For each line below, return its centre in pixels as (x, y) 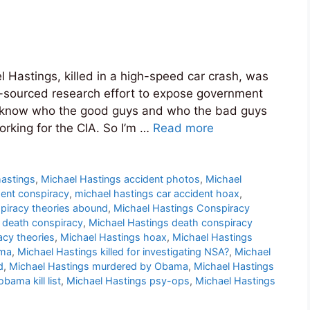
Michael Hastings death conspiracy (171, 223)
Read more (183, 128)
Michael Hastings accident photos (121, 179)
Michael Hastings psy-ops (128, 281)
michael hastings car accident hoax (157, 194)
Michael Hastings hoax (113, 237)
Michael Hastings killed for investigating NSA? (123, 252)
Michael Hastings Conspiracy (182, 208)
